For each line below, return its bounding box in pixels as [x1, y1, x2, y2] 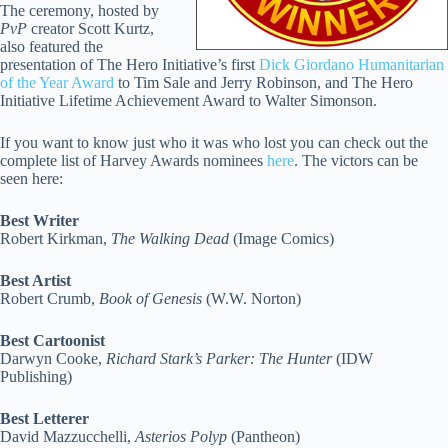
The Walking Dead [111, 230, 229, 247]
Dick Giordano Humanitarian [259, 56, 444, 73]
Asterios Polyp [135, 428, 227, 445]
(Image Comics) [229, 230, 334, 247]
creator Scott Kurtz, [27, 20, 154, 37]
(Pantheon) [227, 428, 300, 445]
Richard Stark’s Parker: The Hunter [106, 350, 332, 367]
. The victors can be [294, 152, 418, 169]
